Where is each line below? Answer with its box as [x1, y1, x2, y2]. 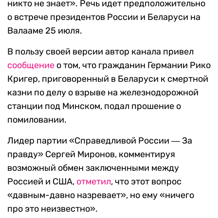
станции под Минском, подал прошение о [7, 100, 181, 111]
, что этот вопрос [111, 176, 182, 187]
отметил [76, 176, 111, 187]
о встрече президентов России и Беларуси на [7, 11, 200, 22]
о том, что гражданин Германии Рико [54, 59, 211, 71]
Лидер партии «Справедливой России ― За [7, 135, 192, 146]
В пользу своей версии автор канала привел [7, 46, 194, 57]
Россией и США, [7, 176, 76, 187]
